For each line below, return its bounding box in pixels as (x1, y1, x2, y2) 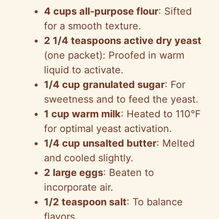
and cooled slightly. (44, 152, 133, 164)
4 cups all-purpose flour (44, 5, 158, 17)
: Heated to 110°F (121, 108, 201, 120)
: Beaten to (103, 166, 154, 178)
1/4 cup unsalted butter (44, 137, 156, 149)
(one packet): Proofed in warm (44, 49, 184, 61)
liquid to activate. (44, 64, 124, 76)
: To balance (127, 196, 183, 208)
